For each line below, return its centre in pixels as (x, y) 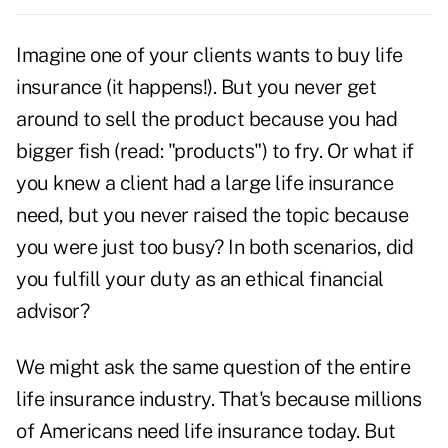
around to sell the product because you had (206, 119)
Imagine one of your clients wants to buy (195, 55)
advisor (48, 311)
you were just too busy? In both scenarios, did (214, 247)
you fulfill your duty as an (130, 279)
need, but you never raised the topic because (212, 215)
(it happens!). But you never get (238, 87)
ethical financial (314, 279)
